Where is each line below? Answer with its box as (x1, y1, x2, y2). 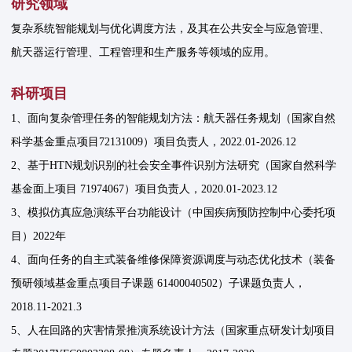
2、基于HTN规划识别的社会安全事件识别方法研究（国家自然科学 (11, 159, 337, 172)
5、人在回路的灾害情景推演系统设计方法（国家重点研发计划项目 (11, 324, 336, 337)
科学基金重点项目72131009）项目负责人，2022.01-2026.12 (11, 136, 297, 148)
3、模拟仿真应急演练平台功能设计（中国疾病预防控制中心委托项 (11, 207, 336, 219)
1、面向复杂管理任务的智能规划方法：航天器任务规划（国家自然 (11, 112, 336, 125)
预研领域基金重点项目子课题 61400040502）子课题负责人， (11, 277, 306, 290)
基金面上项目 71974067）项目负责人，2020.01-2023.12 (11, 183, 278, 196)
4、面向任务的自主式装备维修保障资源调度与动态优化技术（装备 (11, 254, 336, 266)
